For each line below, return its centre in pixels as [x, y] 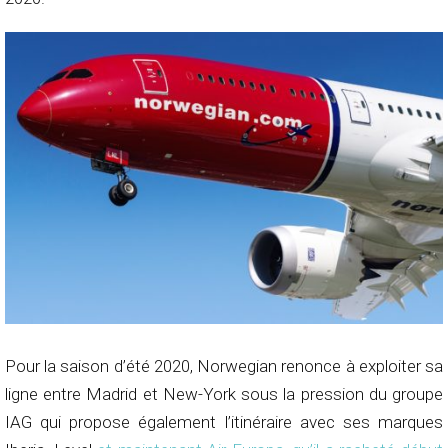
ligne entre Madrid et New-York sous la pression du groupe [224, 393]
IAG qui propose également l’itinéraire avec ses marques [224, 421]
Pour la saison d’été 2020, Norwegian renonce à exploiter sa [224, 365]
